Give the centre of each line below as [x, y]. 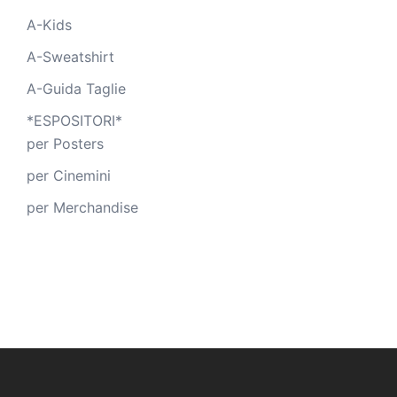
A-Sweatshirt [70, 56]
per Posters [65, 143]
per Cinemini [69, 175]
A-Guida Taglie [76, 88]
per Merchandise [82, 207]
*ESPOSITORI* [74, 120]
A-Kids [49, 24]
